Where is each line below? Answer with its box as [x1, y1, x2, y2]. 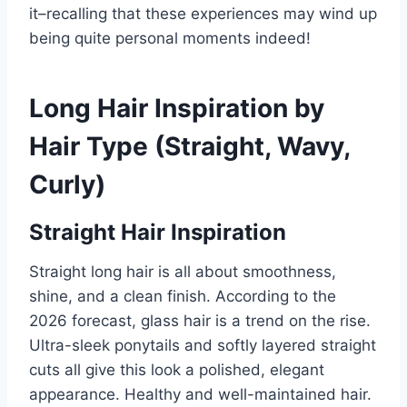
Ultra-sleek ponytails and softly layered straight [29, 336, 376, 355]
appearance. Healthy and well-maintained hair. [29, 385, 372, 404]
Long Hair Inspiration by [29, 93, 324, 124]
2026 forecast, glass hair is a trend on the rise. [29, 312, 371, 331]
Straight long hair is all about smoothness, [29, 263, 336, 282]
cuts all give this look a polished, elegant [29, 361, 324, 380]
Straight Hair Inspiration [29, 219, 286, 246]
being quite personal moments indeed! [29, 29, 311, 48]
